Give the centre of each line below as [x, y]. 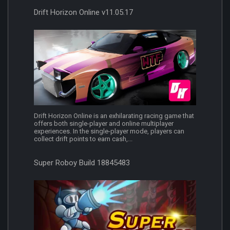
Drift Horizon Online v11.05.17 [83, 12]
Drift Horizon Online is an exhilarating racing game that [114, 116]
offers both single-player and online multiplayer [104, 124]
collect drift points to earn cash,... [83, 139]
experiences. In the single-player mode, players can [109, 131]
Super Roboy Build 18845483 [82, 163]
